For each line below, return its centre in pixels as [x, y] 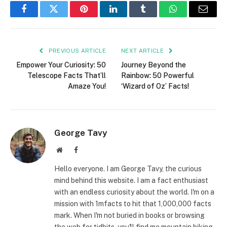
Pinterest [99, 16]
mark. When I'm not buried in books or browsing [129, 216]
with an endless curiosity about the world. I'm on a [134, 192]
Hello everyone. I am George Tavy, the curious [128, 169]
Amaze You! [87, 86]
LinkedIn [129, 16]
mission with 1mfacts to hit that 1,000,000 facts [133, 204]
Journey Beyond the [154, 65]
